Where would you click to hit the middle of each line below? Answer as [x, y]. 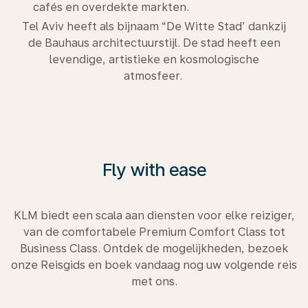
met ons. [154, 281]
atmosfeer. [154, 76]
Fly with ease [154, 169]
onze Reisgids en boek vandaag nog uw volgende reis [154, 265]
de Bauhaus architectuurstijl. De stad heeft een [154, 43]
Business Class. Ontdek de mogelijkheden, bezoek [154, 248]
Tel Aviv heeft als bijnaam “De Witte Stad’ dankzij [154, 26]
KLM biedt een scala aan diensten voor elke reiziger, [154, 215]
